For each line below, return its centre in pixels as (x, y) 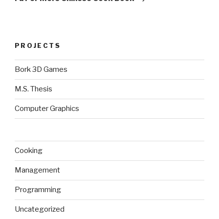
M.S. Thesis (33, 89)
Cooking (29, 151)
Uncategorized (40, 209)
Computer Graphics (47, 109)
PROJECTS (38, 46)
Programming (38, 190)
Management (37, 170)
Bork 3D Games (41, 70)
